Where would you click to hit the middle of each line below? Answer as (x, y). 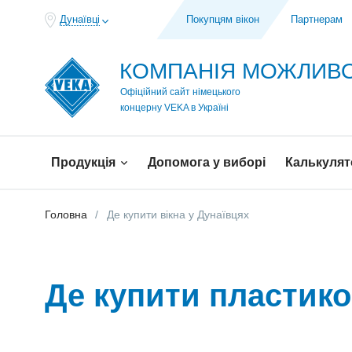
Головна (66, 214)
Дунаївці (80, 19)
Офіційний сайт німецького (180, 92)
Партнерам (317, 19)
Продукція (84, 162)
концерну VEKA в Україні (174, 108)
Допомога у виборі (206, 162)
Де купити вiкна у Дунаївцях (178, 214)
